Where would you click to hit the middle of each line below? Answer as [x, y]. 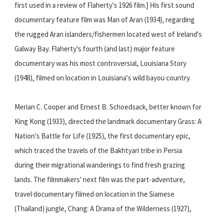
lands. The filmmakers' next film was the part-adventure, [100, 180]
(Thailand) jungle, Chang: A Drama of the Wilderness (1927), [103, 209]
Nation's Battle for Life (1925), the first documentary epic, [102, 136]
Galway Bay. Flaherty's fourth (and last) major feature [95, 49]
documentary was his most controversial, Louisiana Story [101, 63]
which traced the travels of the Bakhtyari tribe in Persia [98, 151]
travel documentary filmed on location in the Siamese [94, 194]
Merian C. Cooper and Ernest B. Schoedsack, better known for [108, 107]
